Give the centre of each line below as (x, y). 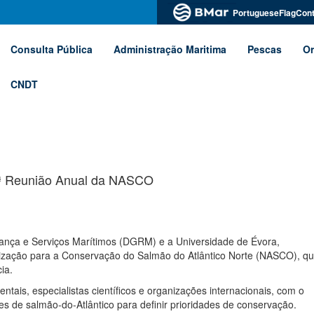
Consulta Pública (52, 49)
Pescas (265, 49)
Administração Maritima (170, 49)
